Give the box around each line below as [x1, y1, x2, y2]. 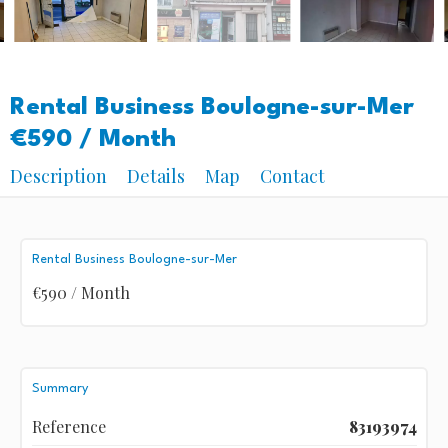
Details [127, 164, 185, 188]
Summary [31, 381, 88, 395]
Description [10, 164, 107, 188]
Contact [260, 164, 325, 188]
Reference [31, 415, 106, 437]
